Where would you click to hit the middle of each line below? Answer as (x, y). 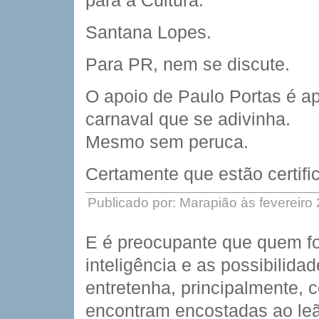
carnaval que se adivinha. (188, 119)
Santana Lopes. (148, 32)
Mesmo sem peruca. (167, 142)
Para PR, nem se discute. (188, 64)
